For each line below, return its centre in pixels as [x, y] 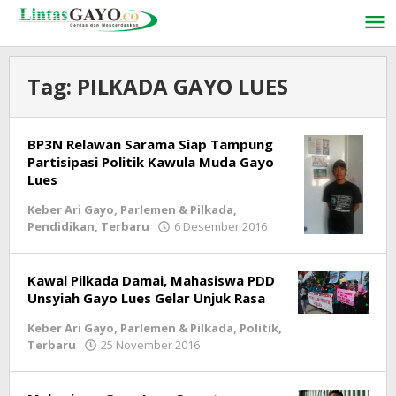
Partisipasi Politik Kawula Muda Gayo [151, 162]
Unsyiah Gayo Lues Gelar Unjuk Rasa [146, 298]
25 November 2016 [150, 345]
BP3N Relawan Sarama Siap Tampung [150, 144]
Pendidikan [61, 226]
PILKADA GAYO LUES [183, 86]
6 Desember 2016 [221, 226]
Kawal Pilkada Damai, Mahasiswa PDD [151, 280]
